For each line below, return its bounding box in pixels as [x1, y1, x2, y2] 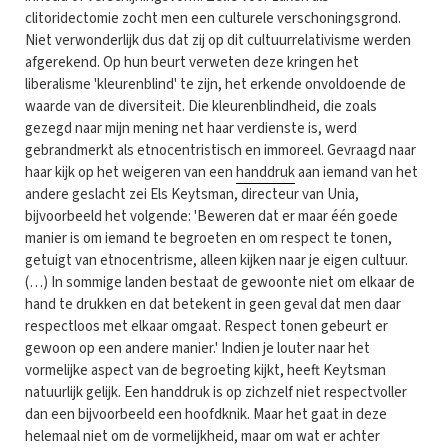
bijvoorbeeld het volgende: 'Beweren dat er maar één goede [25, 205, 398, 227]
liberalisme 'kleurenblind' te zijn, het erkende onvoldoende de [25, 73, 406, 95]
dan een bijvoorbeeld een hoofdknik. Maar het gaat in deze [25, 403, 387, 425]
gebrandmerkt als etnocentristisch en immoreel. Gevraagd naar [25, 139, 416, 161]
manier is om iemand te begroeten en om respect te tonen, [25, 227, 392, 249]
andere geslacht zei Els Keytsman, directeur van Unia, [25, 183, 359, 205]
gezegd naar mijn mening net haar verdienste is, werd [25, 117, 357, 139]
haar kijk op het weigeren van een [25, 161, 236, 183]
